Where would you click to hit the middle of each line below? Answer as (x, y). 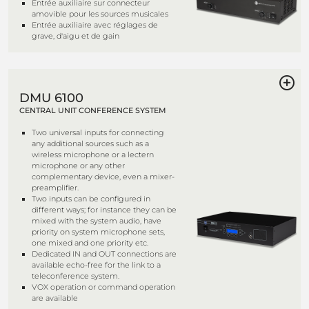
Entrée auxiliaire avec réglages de (95, 25)
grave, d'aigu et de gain (76, 36)
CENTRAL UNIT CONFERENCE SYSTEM (93, 110)
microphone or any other (78, 166)
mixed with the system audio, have (97, 221)
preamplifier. (55, 188)
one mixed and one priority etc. (90, 243)
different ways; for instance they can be (104, 210)
